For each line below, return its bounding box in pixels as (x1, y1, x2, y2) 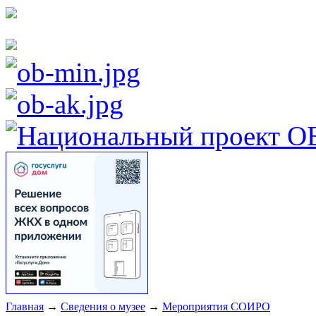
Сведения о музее (61, 300, 145, 312)
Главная (6, 300, 44, 312)
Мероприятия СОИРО (162, 300, 270, 312)
